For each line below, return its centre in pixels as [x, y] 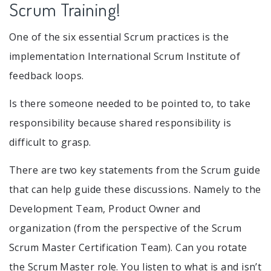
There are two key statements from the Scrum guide [135, 170]
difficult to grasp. [50, 142]
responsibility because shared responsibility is [120, 122]
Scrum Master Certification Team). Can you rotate [128, 247]
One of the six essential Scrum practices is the [119, 37]
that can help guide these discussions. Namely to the [135, 189]
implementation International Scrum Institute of [125, 56]
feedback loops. [47, 75]
